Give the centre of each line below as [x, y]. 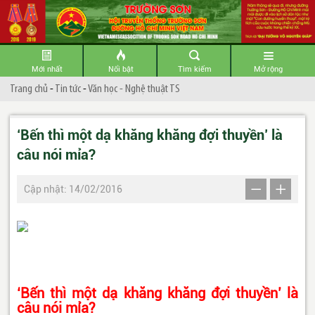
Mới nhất [47, 70]
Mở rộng [268, 70]
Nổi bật [121, 70]
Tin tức [68, 89]
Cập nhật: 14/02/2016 [73, 189]
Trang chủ [29, 89]
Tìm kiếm [194, 70]
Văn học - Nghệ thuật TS [134, 89]
